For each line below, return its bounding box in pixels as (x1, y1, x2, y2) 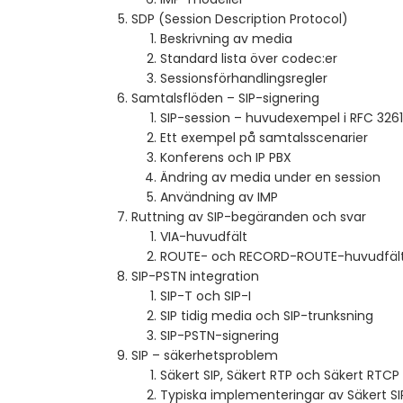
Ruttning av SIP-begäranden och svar (131, 208, 366, 227)
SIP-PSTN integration (131, 267, 259, 286)
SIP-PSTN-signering (160, 327, 279, 345)
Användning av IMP (160, 188, 278, 207)
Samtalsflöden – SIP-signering (131, 89, 319, 108)
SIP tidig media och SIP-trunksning (160, 307, 373, 326)
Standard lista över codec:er (160, 49, 337, 68)
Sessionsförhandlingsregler (160, 69, 327, 88)
